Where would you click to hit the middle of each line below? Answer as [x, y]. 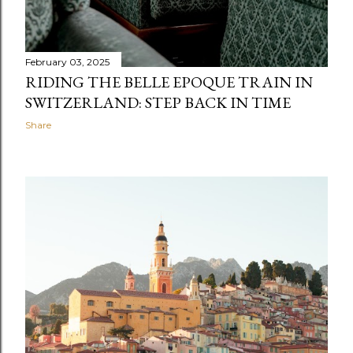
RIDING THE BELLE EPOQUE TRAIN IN [169, 82]
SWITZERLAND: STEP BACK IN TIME [158, 102]
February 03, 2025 [67, 61]
